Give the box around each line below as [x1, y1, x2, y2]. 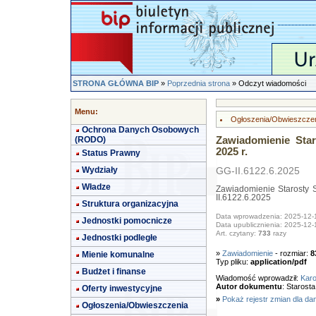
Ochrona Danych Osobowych [82, 125, 199, 135]
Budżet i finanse [82, 267, 146, 276]
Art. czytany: [215, 229, 258, 238]
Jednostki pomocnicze [82, 216, 172, 226]
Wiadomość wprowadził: [215, 274, 300, 282]
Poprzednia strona [167, 79, 230, 87]
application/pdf [250, 257, 307, 266]
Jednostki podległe [82, 233, 157, 243]
